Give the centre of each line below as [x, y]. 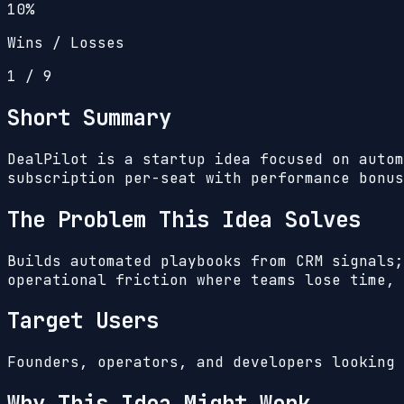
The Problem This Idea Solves [184, 219]
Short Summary [89, 117]
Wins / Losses [66, 42]
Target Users [83, 321]
